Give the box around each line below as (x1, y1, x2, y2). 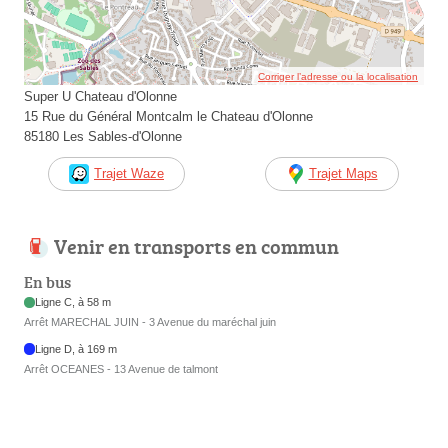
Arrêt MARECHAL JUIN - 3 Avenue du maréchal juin (24, 316, 276, 329)
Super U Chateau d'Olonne (24, 89, 177, 105)
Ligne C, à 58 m (35, 296, 112, 309)
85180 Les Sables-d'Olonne (24, 129, 182, 145)
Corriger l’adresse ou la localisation (258, 71, 418, 83)
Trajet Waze (94, 166, 164, 182)
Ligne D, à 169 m (35, 342, 118, 355)
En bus (24, 271, 71, 294)
